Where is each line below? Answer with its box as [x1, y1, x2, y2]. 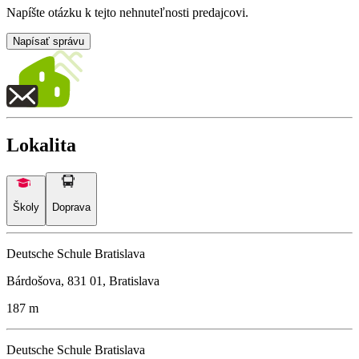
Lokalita [6, 135, 76, 156]
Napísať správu [13, 35, 84, 48]
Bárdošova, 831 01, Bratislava [6, 273, 159, 288]
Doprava [52, 200, 91, 213]
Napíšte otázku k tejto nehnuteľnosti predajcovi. [6, 6, 248, 20]
